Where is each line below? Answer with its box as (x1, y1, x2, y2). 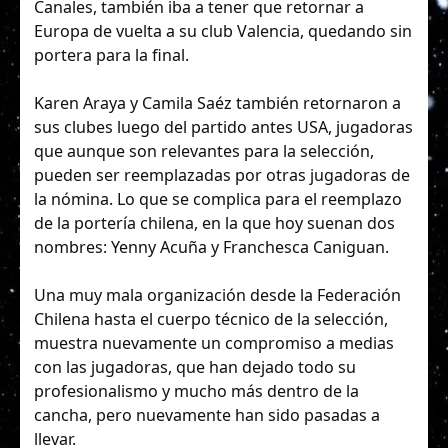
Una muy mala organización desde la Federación (34, 283, 401, 306)
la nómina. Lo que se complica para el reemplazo (34, 187, 402, 210)
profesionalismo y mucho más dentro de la (34, 379, 359, 402)
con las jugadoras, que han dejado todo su (34, 355, 356, 378)
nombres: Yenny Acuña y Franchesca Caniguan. (34, 235, 389, 258)
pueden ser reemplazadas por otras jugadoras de (34, 163, 410, 186)
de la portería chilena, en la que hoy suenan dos (34, 211, 395, 234)
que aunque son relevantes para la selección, (34, 139, 374, 162)
